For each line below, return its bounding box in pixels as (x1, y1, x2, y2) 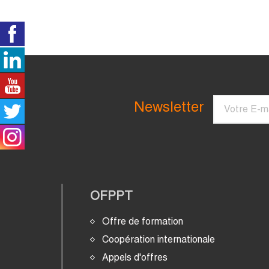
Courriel (197, 89, 231, 101)
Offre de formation (102, 215, 183, 227)
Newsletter (133, 98, 204, 115)
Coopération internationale (102, 233, 215, 245)
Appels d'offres (102, 251, 168, 263)
